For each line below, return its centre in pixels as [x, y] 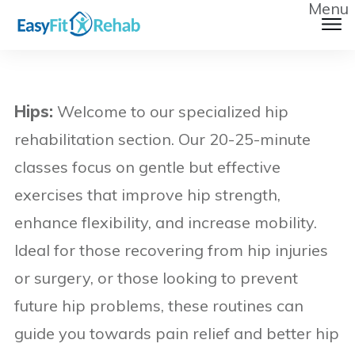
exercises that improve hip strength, [147, 195]
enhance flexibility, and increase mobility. [166, 222]
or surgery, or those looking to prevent [156, 278]
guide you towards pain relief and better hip [177, 333]
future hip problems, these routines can [159, 305]
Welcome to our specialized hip [171, 111]
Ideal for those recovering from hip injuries [171, 250]
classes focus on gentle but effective [147, 167]
